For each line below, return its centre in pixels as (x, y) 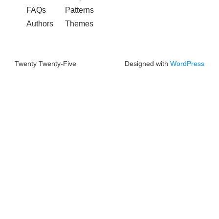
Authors (40, 23)
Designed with (147, 63)
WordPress (187, 63)
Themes (79, 23)
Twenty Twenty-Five (45, 63)
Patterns (79, 10)
